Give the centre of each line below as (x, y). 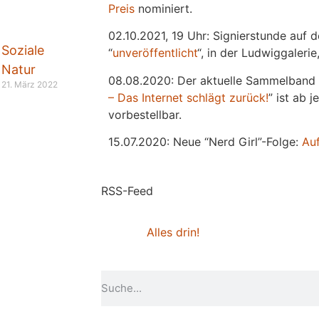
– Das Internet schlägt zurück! (188, 97)
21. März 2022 (30, 85)
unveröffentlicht (155, 53)
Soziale (23, 51)
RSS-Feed (127, 190)
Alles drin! (173, 232)
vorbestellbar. (145, 114)
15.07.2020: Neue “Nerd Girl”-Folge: (205, 142)
